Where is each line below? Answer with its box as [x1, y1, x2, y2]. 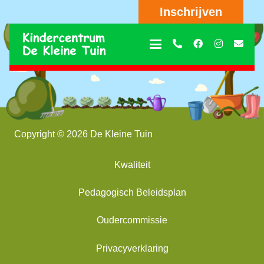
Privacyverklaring [95, 243, 169, 253]
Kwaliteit [114, 160, 150, 170]
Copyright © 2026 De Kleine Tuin [14, 129, 153, 139]
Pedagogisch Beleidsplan [78, 187, 186, 198]
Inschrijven [159, 5, 222, 18]
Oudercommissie [97, 215, 167, 226]
